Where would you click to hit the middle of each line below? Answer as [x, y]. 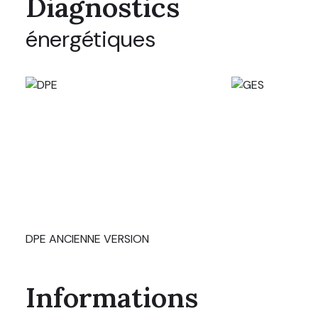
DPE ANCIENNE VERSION [87, 238]
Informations [112, 297]
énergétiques [91, 39]
